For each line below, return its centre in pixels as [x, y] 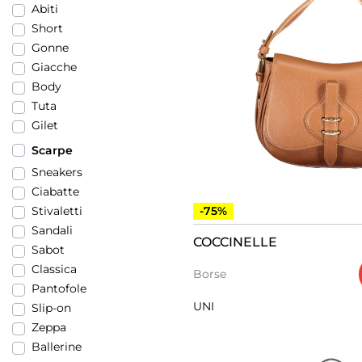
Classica [54, 269]
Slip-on [51, 308]
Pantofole [59, 288]
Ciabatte [55, 192]
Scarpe [52, 150]
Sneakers [57, 172]
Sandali [52, 230]
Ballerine [57, 347]
